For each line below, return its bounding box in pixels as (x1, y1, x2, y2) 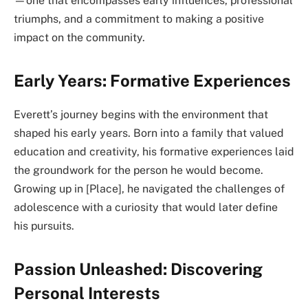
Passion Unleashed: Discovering (14, 259, 263, 279)
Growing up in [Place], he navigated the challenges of (14, 182, 285, 196)
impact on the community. (14, 30, 145, 44)
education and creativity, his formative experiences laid (14, 145, 294, 159)
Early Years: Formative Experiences (14, 71, 291, 91)
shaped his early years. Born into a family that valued (14, 126, 284, 140)
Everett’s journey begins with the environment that (14, 108, 268, 122)
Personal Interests (14, 283, 160, 303)
